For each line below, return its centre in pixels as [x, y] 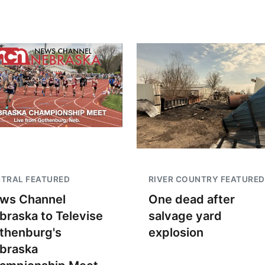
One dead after [191, 199]
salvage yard [185, 216]
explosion [176, 232]
